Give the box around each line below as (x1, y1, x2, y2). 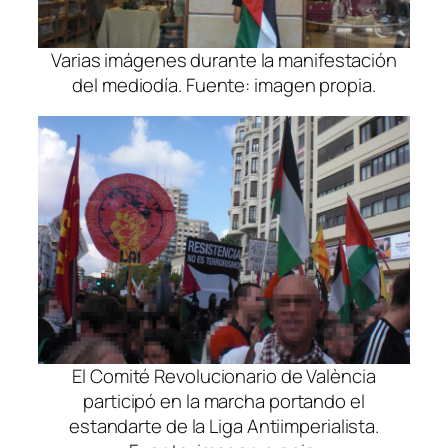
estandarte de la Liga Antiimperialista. (68, 413, 380, 440)
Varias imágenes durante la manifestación (51, 46, 397, 73)
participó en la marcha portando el (83, 388, 365, 415)
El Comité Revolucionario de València (72, 363, 376, 390)
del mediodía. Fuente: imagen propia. (72, 71, 376, 98)
